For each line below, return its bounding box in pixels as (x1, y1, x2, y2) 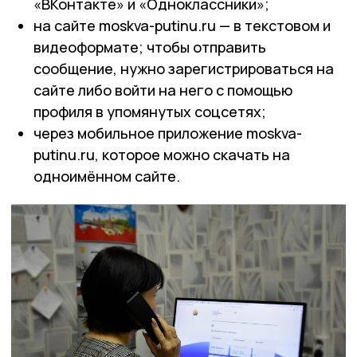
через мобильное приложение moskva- (33, 123, 302, 143)
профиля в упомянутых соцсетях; (33, 101, 266, 121)
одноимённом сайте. (33, 166, 180, 186)
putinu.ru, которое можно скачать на (33, 144, 290, 164)
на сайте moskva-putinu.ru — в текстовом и (33, 15, 331, 35)
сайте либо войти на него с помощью (33, 80, 292, 100)
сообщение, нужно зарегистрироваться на (33, 58, 334, 78)
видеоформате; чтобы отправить (33, 37, 266, 57)
